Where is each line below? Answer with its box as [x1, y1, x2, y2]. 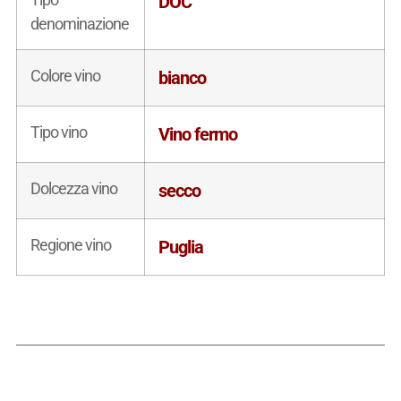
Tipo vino [30, 122, 87, 141]
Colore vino [30, 65, 100, 85]
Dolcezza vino [30, 178, 117, 198]
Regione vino [30, 235, 111, 254]
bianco [158, 66, 206, 89]
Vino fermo [158, 123, 237, 145]
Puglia [158, 235, 203, 258]
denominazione [30, 13, 129, 33]
